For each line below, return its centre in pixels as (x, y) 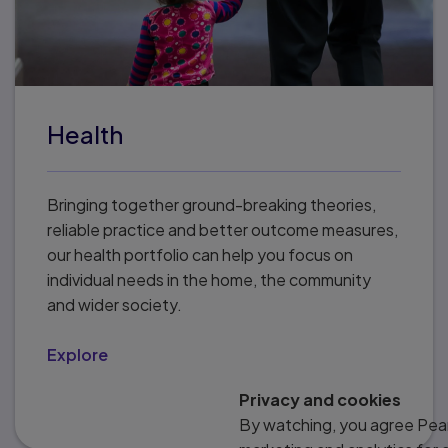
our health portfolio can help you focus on (200, 254)
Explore (77, 354)
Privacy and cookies (320, 399)
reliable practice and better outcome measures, (222, 229)
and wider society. (114, 304)
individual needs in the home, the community (209, 279)
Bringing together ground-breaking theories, (211, 204)
